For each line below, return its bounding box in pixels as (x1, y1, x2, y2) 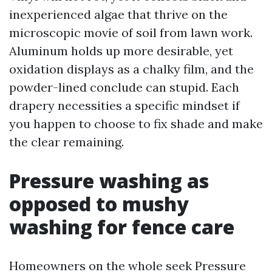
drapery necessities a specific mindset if (9, 98, 240, 113)
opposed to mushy (9, 191, 189, 217)
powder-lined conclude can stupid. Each (9, 80, 239, 95)
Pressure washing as (9, 168, 209, 194)
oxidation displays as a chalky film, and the (9, 61, 254, 76)
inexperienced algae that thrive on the (9, 7, 228, 22)
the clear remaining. (9, 134, 124, 149)
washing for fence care (9, 214, 234, 240)
